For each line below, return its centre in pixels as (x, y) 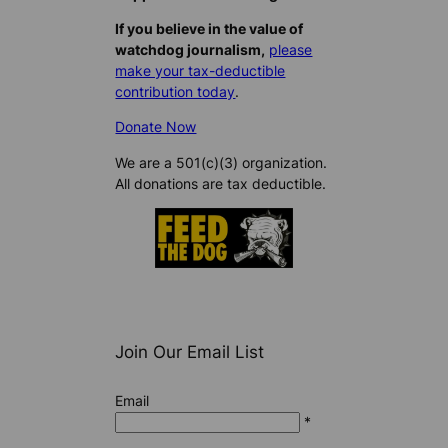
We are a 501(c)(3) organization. (221, 162)
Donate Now (156, 127)
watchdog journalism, (190, 50)
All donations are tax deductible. (221, 183)
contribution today (175, 92)
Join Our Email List (190, 351)
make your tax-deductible (200, 71)
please (291, 50)
